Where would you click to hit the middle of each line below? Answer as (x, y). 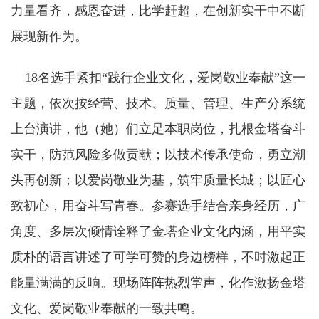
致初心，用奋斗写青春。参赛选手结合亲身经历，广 (158, 206)
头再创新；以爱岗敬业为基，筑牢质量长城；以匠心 (158, 181)
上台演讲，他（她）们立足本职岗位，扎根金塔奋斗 (158, 129)
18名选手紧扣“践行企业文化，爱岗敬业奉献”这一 (158, 78)
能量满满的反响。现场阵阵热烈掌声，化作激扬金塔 (158, 283)
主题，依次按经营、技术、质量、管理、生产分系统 (158, 104)
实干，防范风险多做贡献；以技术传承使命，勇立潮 (158, 155)
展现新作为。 (49, 37)
